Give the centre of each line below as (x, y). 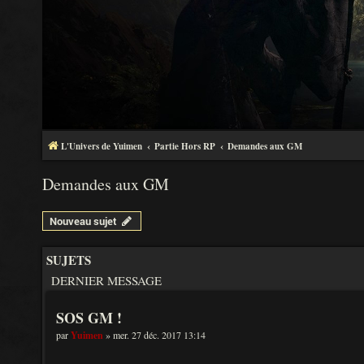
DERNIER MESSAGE (106, 280)
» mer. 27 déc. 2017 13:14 (154, 335)
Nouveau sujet (83, 221)
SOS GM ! (89, 318)
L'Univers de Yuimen (102, 146)
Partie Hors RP (185, 146)
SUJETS (69, 260)
